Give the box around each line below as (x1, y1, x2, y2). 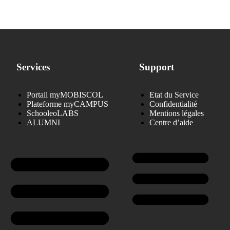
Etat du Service (149, 90, 199, 99)
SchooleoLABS (26, 108, 79, 118)
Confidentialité (149, 99, 198, 108)
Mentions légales (149, 108, 204, 118)
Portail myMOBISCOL (26, 90, 103, 99)
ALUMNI (26, 118, 60, 127)
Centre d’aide (149, 118, 194, 127)
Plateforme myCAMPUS (26, 99, 108, 108)
